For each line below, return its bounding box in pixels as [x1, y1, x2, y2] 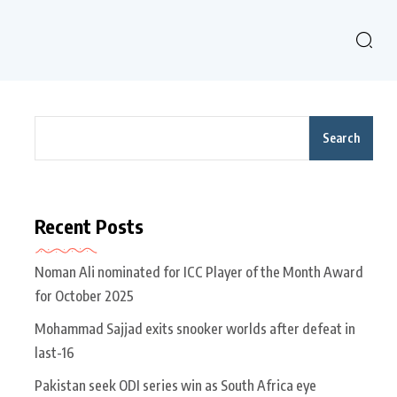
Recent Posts [35, 214, 144, 238]
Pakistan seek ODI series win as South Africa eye [35, 377, 316, 394]
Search [323, 130, 360, 145]
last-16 [35, 344, 74, 362]
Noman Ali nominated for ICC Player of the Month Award [35, 263, 363, 281]
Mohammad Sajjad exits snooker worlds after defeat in [35, 320, 355, 338]
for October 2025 [35, 287, 134, 305]
